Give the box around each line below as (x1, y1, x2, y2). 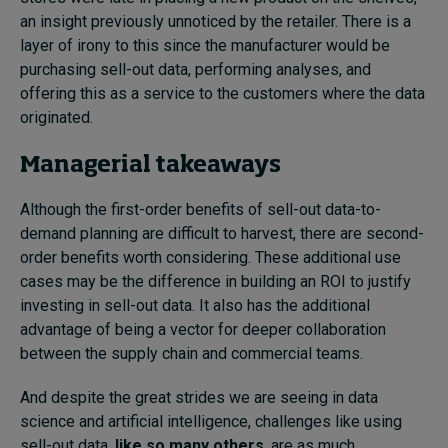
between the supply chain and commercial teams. (20, 343, 363, 363)
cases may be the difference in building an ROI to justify (20, 271, 411, 291)
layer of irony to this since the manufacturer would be (20, 35, 390, 55)
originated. (20, 107, 93, 127)
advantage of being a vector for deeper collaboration (20, 319, 386, 339)
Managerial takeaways (20, 154, 281, 177)
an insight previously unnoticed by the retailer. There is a (20, 11, 411, 31)
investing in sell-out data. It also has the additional (20, 295, 370, 315)
